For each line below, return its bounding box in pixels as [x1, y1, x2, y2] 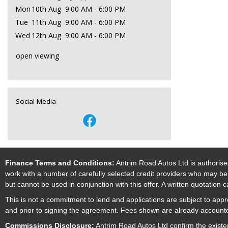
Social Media [16, 97, 56, 106]
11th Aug [32, 17, 61, 27]
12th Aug [32, 31, 61, 40]
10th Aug [32, 4, 61, 14]
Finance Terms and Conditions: [5, 159, 115, 167]
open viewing [16, 51, 59, 61]
